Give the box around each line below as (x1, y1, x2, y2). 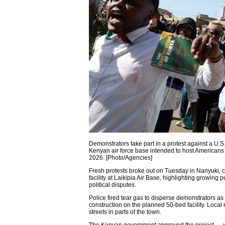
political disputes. (89, 181, 136, 188)
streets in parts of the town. (89, 208, 161, 215)
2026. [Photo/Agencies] (89, 154, 152, 161)
